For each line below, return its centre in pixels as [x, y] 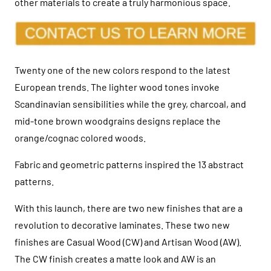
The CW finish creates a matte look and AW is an [115, 259]
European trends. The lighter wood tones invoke [117, 87]
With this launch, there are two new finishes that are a [129, 208]
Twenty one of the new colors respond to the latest [122, 70]
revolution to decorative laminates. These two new [122, 225]
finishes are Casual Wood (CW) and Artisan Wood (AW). [128, 242]
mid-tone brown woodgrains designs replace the [118, 121]
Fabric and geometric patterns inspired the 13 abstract [129, 165]
